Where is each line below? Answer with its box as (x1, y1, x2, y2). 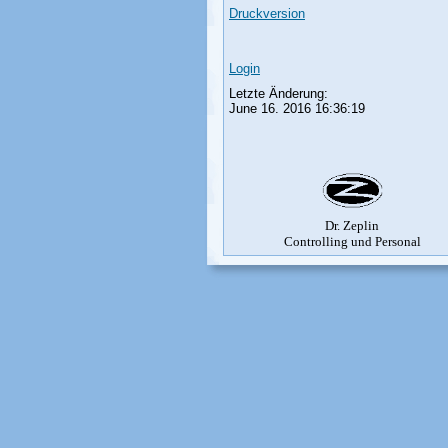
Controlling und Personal (283, 234, 421, 249)
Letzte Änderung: (229, 86, 328, 101)
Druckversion (229, 6, 305, 21)
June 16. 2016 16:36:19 (229, 101, 365, 116)
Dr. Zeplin (325, 218, 379, 233)
